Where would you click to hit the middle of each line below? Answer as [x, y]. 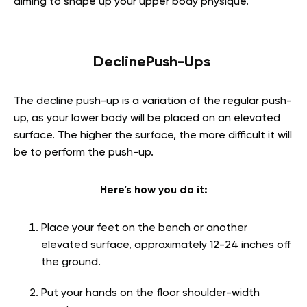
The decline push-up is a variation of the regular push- [153, 102]
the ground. [71, 263]
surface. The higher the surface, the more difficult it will [153, 136]
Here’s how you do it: [153, 191]
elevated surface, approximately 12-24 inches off [166, 246]
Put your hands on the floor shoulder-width [150, 294]
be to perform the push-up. [85, 153]
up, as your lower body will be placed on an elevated [147, 119]
